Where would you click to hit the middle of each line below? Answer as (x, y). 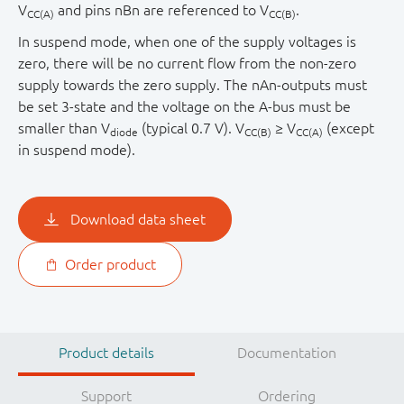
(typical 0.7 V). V (191, 129)
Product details (106, 353)
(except (349, 129)
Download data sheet (138, 220)
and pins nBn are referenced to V (161, 10)
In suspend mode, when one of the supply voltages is (187, 42)
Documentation (286, 353)
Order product (110, 265)
